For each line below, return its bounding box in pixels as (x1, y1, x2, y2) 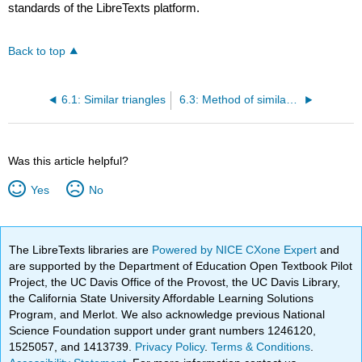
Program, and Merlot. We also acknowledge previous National (9, 308, 326, 321)
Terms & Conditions (211, 340, 311, 353)
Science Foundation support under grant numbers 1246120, (9, 324, 317, 337)
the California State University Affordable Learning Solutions (9, 292, 314, 305)
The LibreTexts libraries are (9, 243, 153, 256)
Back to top (8, 45, 66, 58)
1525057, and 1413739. (9, 340, 136, 353)
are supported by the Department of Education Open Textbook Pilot (9, 259, 353, 272)
